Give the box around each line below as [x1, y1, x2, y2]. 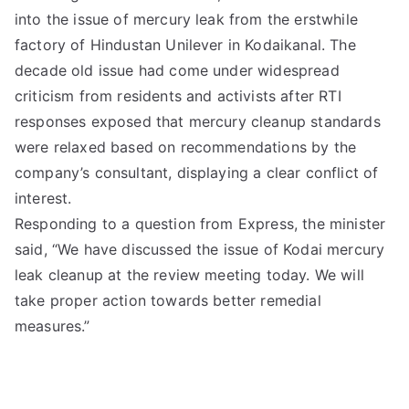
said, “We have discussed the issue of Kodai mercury [15, 240, 385, 259]
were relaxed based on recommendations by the [15, 138, 357, 157]
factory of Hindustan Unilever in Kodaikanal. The [15, 36, 356, 55]
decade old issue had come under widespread [15, 61, 340, 80]
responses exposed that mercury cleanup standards [15, 112, 381, 131]
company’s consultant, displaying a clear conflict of [15, 163, 379, 183]
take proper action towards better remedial [15, 291, 321, 310]
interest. [15, 189, 72, 208]
